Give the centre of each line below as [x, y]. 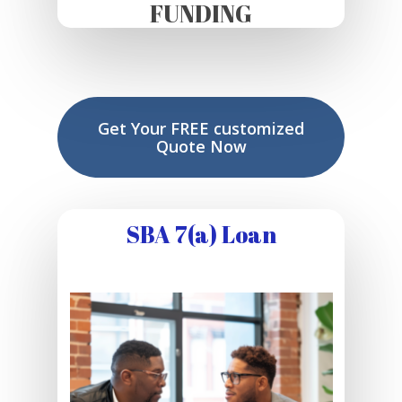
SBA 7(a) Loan [201, 235]
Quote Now [201, 146]
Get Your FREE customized [201, 128]
